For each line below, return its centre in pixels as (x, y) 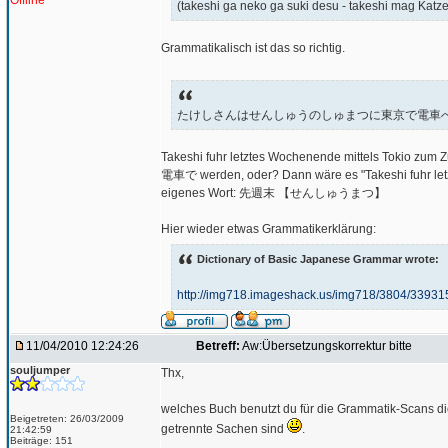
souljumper (40, 370)
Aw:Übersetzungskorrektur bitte (327, 346)
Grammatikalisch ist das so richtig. (253, 47)
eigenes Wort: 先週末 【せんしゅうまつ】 (273, 193)
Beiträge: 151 (41, 440)
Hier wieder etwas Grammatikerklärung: (268, 229)
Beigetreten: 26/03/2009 (67, 418)
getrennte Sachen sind (224, 429)
